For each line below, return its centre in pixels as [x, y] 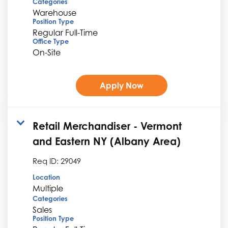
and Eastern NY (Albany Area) [107, 141]
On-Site [47, 52]
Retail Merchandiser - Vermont [107, 126]
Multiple [48, 188]
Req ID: [47, 161]
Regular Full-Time [65, 32]
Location [46, 177]
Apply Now [121, 85]
